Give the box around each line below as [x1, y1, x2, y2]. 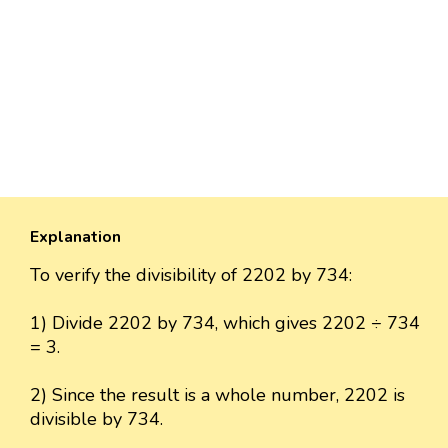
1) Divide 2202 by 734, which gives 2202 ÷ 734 [30, 310, 420, 335]
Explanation [30, 225, 121, 248]
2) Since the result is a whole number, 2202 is [30, 382, 405, 407]
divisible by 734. [30, 406, 163, 431]
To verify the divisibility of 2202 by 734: [30, 262, 352, 287]
